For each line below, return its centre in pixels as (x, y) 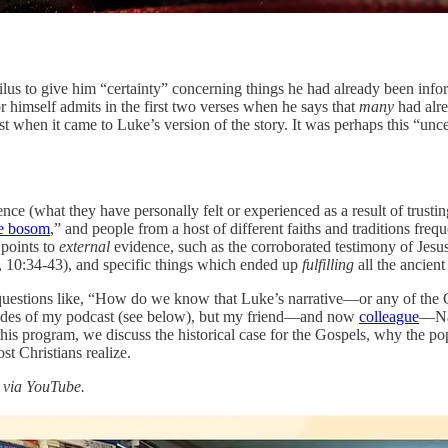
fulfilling (328, 264)
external (84, 246)
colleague (389, 316)
